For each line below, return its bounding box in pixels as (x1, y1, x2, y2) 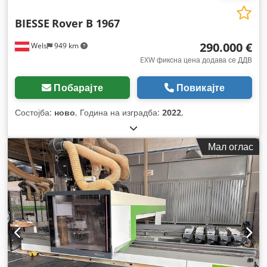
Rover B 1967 (52, 16, 120, 31)
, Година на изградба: (75, 107, 162, 119)
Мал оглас (208, 140, 253, 154)
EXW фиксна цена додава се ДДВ (140, 55, 252, 66)
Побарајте (54, 81, 103, 95)
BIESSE (15, 16, 49, 31)
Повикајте (176, 81, 225, 95)
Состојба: (15, 107, 54, 119)
